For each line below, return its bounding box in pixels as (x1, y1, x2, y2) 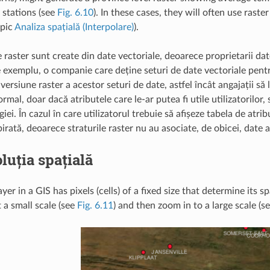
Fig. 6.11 (77, 200, 113, 210)
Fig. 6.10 (57, 7, 93, 17)
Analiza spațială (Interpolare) (14, 22, 134, 32)
